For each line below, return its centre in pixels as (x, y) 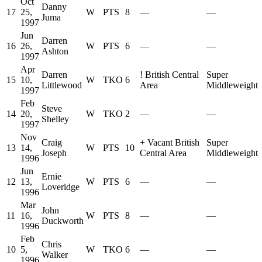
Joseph (54, 153)
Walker (55, 255)
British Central (172, 75)
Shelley (55, 119)
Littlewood (62, 85)
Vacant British (173, 143)
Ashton (55, 51)
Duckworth (63, 221)
